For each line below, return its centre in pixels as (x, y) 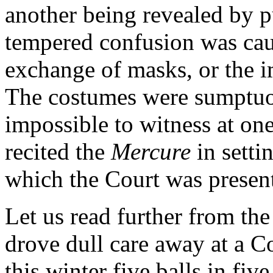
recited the (55, 151)
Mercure (151, 151)
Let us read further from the (137, 216)
